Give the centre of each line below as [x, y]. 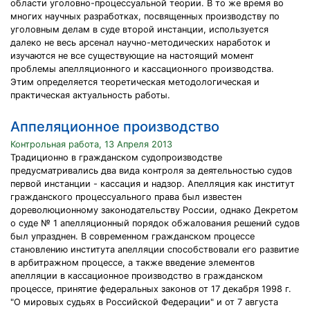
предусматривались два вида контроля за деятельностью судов [151, 171]
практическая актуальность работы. [90, 95]
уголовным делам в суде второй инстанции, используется [139, 29]
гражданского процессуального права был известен [126, 197]
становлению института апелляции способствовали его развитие [155, 249]
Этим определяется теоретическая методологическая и [135, 82]
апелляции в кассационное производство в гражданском [137, 276]
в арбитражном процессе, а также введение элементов [133, 263]
